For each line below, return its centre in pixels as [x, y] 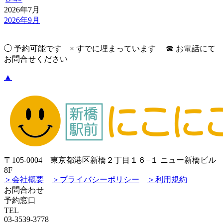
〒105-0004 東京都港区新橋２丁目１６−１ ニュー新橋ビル [110, 160]
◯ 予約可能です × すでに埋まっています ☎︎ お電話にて [110, 49]
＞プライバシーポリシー [96, 180]
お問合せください [36, 59]
